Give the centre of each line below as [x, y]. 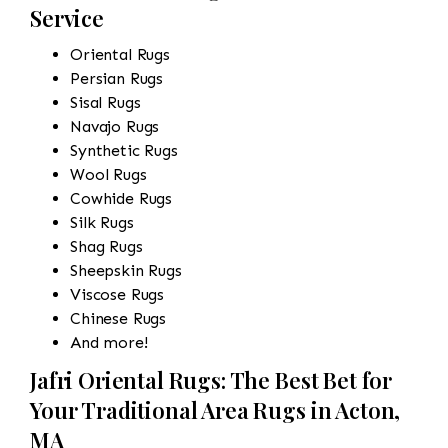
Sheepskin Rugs [126, 270]
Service [67, 17]
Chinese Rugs [118, 318]
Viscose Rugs [117, 294]
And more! [109, 342]
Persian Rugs [117, 78]
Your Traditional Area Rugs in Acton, [215, 409]
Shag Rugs [106, 246]
